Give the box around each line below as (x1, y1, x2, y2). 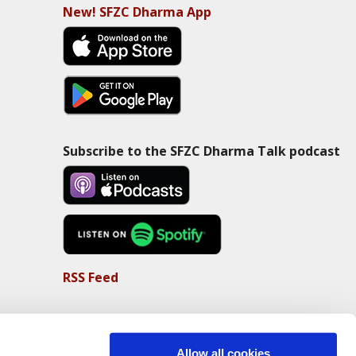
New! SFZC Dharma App (62, 2, 211, 21)
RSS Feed (62, 268, 118, 286)
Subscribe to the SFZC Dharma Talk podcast (62, 141, 340, 160)
